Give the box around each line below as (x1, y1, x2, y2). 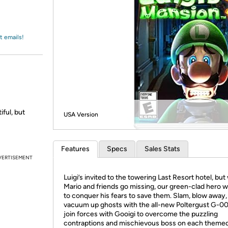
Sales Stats (145, 145, 180, 153)
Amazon (19, 13, 46, 22)
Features (61, 145, 90, 153)
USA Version (64, 111, 98, 118)
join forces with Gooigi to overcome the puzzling (64, 210, 218, 218)
